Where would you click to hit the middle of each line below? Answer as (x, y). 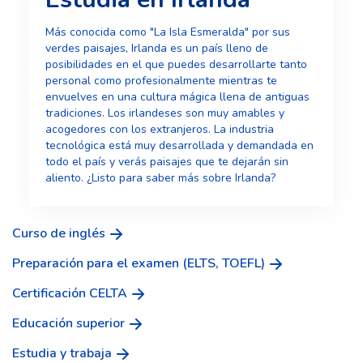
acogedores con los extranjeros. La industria (159, 130)
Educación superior (68, 324)
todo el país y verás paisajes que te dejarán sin (167, 162)
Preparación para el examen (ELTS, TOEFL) (139, 264)
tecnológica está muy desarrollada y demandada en (179, 146)
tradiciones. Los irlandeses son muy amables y (164, 113)
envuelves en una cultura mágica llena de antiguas (177, 97)
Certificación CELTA (70, 294)
